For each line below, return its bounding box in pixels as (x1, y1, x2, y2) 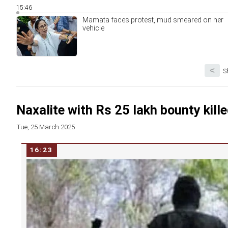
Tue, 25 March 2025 (16, 123, 75, 131)
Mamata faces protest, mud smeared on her (82, 16, 223, 24)
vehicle (82, 24, 104, 32)
